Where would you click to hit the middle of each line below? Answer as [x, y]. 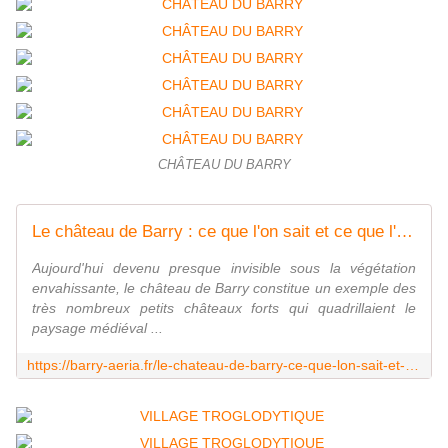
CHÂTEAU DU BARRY [224, 165]
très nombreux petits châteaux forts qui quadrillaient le [224, 308]
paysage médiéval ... [97, 328]
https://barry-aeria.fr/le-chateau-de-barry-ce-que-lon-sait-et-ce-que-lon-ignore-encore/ [412, 365]
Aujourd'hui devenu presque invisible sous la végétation [224, 268]
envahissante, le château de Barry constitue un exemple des [224, 288]
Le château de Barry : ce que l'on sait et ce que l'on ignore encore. [404, 232]
